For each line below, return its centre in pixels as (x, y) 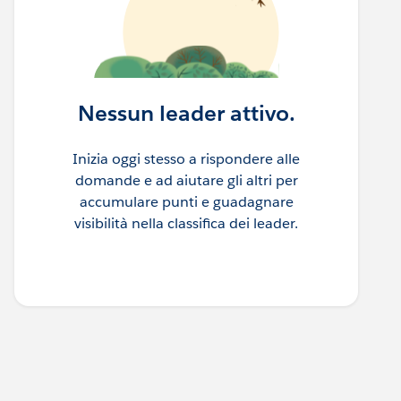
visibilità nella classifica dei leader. (186, 224)
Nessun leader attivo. (186, 114)
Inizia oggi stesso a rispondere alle (186, 159)
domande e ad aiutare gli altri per (186, 181)
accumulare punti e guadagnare (186, 202)
